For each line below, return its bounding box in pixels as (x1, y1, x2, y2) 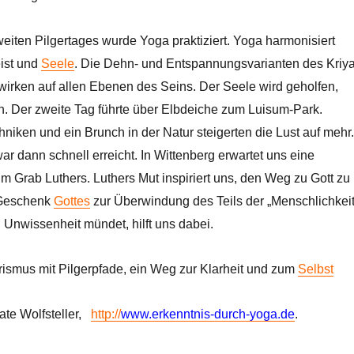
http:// (90, 307, 121, 321)
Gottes (53, 194, 90, 208)
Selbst (297, 262, 333, 276)
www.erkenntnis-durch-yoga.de (120, 307, 295, 321)
